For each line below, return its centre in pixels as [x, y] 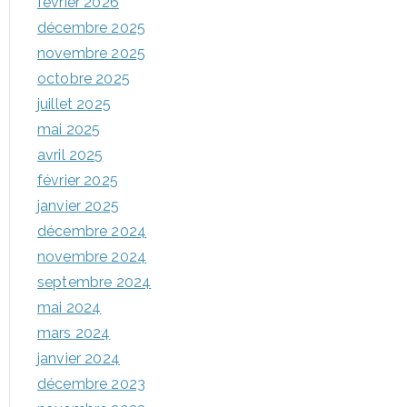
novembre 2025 [92, 53]
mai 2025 [69, 129]
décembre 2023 [92, 384]
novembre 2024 [92, 257]
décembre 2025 [92, 28]
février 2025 [78, 180]
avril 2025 [70, 155]
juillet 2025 [74, 104]
